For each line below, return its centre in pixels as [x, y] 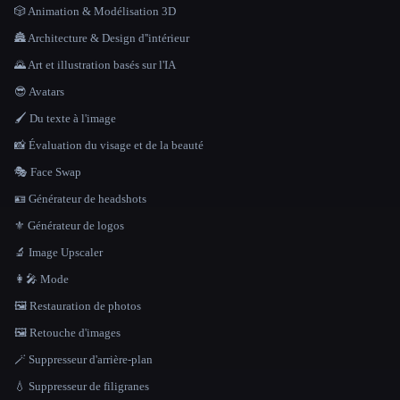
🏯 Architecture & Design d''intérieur [102, 38]
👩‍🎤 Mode [42, 279]
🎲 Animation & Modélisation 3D [95, 12]
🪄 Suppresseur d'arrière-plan [83, 360]
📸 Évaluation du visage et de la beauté [109, 146]
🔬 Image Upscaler [58, 253]
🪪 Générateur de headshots [80, 199]
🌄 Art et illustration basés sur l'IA [95, 65]
